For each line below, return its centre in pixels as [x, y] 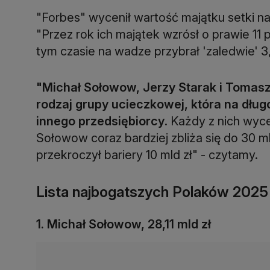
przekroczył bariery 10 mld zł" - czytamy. [147, 155]
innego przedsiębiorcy [100, 121]
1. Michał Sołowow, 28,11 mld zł [124, 224]
